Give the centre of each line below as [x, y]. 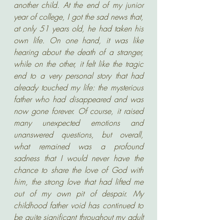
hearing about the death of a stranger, [79, 52]
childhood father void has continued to [79, 205]
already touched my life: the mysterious [79, 87]
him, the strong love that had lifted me [79, 182]
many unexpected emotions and [79, 123]
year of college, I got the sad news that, [79, 17]
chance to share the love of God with [79, 170]
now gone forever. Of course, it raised [79, 111]
